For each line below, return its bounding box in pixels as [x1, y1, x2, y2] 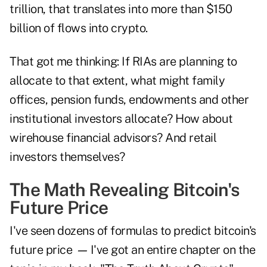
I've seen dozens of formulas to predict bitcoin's [10, 223, 256, 238]
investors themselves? [10, 150, 125, 164]
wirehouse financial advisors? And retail [10, 131, 216, 145]
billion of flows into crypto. [10, 21, 148, 36]
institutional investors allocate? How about [10, 111, 233, 126]
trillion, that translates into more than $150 [10, 2, 232, 17]
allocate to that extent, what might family [10, 73, 225, 88]
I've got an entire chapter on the [90, 243, 255, 257]
